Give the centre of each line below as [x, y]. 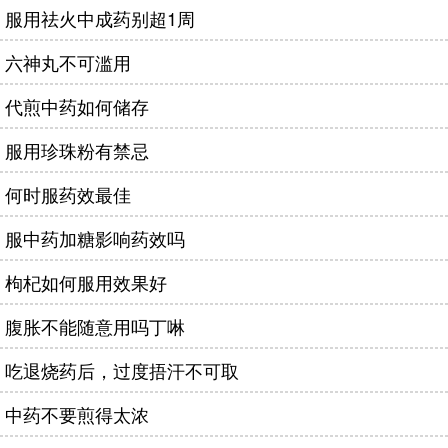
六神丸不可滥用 [68, 62]
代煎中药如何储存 [77, 106]
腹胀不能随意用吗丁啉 [95, 326]
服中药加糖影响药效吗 [95, 238]
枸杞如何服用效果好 [86, 282]
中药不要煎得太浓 [77, 414]
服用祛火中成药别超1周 [100, 18]
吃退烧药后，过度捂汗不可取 [122, 370]
